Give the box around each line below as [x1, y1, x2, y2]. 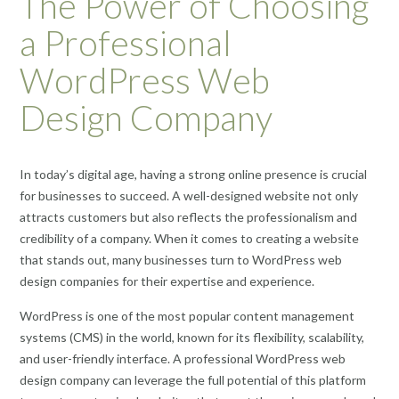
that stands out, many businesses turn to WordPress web [20, 251, 342, 267]
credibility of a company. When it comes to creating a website [20, 230, 359, 246]
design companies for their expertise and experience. [20, 273, 314, 289]
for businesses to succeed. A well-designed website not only [20, 187, 358, 203]
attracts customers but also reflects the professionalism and [20, 208, 357, 224]
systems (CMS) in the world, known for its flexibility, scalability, [20, 330, 364, 346]
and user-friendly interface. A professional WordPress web [20, 351, 346, 367]
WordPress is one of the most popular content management [20, 308, 354, 324]
